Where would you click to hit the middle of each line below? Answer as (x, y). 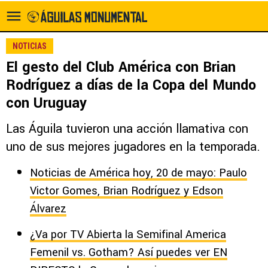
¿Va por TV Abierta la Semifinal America (128, 234)
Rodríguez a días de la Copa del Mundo (131, 85)
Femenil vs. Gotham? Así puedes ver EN (129, 252)
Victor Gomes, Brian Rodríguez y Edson (127, 191)
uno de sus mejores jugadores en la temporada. (133, 147)
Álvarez (48, 209)
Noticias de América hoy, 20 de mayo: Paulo (138, 173)
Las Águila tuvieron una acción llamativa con (127, 129)
